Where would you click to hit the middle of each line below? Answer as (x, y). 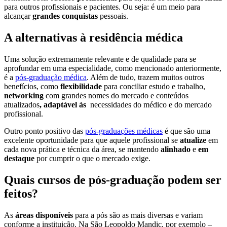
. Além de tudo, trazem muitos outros (145, 78)
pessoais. (114, 16)
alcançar (18, 16)
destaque (20, 159)
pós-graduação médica (51, 78)
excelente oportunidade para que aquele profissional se (92, 140)
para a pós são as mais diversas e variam (139, 215)
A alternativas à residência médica (93, 38)
